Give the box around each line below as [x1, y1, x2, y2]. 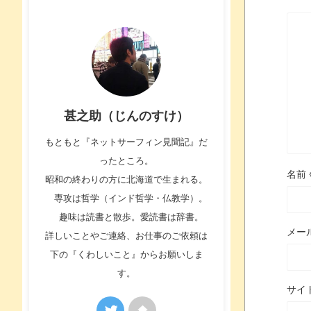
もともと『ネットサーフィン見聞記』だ [45, 136, 208, 147]
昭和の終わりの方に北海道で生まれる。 [45, 174, 208, 185]
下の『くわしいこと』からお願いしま [49, 249, 203, 260]
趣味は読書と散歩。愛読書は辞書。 [49, 211, 203, 222]
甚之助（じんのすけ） [64, 108, 189, 123]
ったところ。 [99, 155, 153, 166]
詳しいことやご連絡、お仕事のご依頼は [45, 230, 208, 241]
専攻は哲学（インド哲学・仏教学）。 [45, 192, 208, 203]
